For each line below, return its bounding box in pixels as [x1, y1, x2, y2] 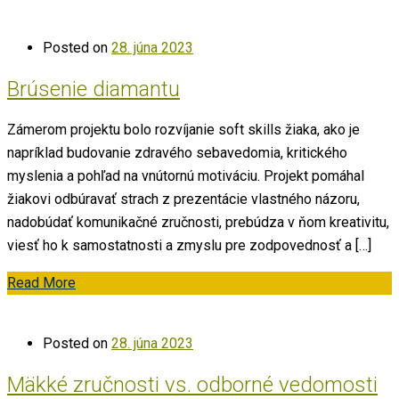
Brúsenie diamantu [7, 76, 180, 102]
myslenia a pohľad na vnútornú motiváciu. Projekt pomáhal [7, 167, 364, 184]
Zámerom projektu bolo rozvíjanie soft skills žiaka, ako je [7, 120, 360, 138]
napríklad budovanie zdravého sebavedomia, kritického [7, 143, 347, 161]
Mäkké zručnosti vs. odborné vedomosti [7, 371, 378, 397]
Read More [7, 273, 76, 291]
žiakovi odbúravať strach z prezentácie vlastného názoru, [7, 190, 360, 208]
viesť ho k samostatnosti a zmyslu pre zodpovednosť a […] [7, 236, 371, 254]
